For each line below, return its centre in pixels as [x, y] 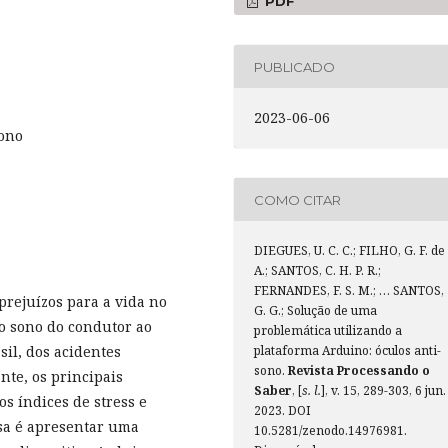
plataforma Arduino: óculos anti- [347, 351]
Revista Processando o [359, 371]
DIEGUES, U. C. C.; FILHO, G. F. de [349, 251]
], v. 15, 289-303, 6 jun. [383, 391]
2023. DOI [282, 411]
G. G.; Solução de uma [315, 311]
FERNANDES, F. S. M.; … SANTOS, [349, 291]
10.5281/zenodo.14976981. [330, 431]
